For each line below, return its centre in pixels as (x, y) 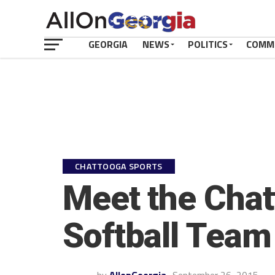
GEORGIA (108, 44)
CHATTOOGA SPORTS (119, 166)
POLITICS (208, 44)
